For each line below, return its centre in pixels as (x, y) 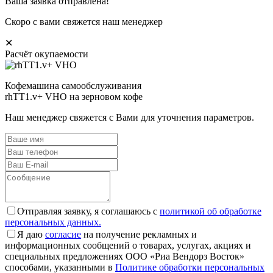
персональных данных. (53, 222)
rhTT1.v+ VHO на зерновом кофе (74, 96)
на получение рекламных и (139, 234)
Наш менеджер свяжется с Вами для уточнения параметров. (129, 117)
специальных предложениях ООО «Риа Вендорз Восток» (125, 256)
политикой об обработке (211, 211)
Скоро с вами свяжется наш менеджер (84, 21)
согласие (63, 234)
